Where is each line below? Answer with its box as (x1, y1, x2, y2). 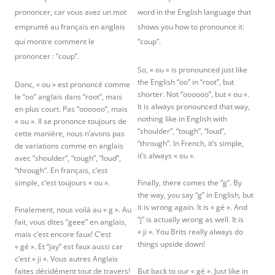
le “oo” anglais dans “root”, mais (15, 91, 122, 102)
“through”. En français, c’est (15, 165, 107, 176)
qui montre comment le (15, 36, 95, 47)
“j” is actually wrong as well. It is (137, 214, 244, 225)
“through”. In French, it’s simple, (137, 138, 244, 149)
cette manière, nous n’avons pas (15, 128, 125, 139)
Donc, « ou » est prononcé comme (15, 79, 130, 90)
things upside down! (137, 239, 205, 249)
